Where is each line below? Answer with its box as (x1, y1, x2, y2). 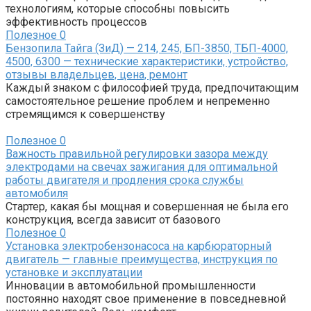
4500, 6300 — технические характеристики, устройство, (6, 55, 288, 69)
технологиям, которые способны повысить (6, 2, 230, 16)
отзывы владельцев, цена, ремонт (6, 68, 187, 82)
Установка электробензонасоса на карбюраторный (6, 239, 271, 253)
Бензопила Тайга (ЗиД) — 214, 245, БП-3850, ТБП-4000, (6, 42, 288, 56)
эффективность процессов (6, 15, 147, 29)
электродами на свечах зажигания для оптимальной (6, 160, 278, 174)
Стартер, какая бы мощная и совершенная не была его (6, 200, 289, 214)
